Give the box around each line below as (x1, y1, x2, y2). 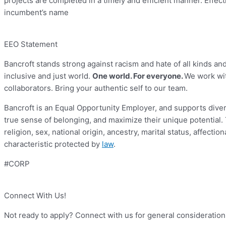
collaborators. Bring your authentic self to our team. (4, 83, 188, 93)
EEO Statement (4, 39, 58, 49)
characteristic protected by (4, 139, 102, 149)
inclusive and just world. (4, 71, 92, 81)
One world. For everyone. (92, 71, 184, 81)
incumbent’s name (4, 8, 69, 18)
